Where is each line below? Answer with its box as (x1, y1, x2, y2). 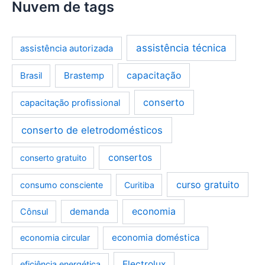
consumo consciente (20, 179, 103, 190)
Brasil (20, 70, 43, 82)
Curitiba (124, 179, 154, 190)
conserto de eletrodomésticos (21, 124, 163, 136)
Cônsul (20, 206, 49, 216)
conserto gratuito (20, 152, 86, 163)
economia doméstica (111, 232, 200, 244)
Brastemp (63, 70, 104, 82)
